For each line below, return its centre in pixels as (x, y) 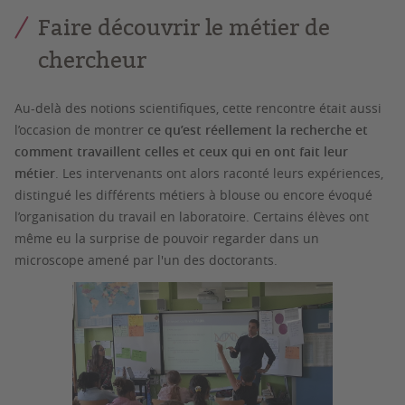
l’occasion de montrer (81, 129)
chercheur (92, 59)
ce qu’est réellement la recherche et (258, 129)
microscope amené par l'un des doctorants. (148, 259)
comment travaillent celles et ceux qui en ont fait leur (181, 151)
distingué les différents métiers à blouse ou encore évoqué (193, 194)
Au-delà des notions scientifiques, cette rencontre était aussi (198, 108)
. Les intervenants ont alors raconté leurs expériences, (219, 173)
